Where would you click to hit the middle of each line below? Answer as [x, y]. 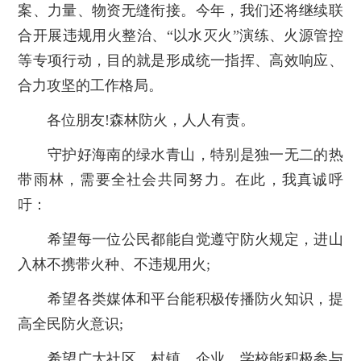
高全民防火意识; [71, 324]
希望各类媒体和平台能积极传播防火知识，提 [180, 299]
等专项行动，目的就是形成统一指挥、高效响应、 [180, 61]
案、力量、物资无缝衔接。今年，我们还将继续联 [180, 11]
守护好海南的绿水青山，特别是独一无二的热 [180, 154]
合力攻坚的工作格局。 [91, 86]
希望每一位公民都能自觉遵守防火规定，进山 [180, 239]
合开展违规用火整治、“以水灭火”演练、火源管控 [180, 36]
